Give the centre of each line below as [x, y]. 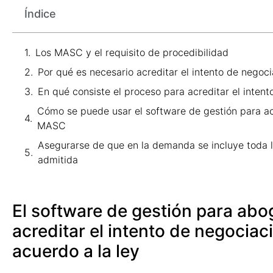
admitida [58, 159]
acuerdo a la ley [76, 251]
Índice [40, 13]
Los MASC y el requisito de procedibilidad [132, 52]
